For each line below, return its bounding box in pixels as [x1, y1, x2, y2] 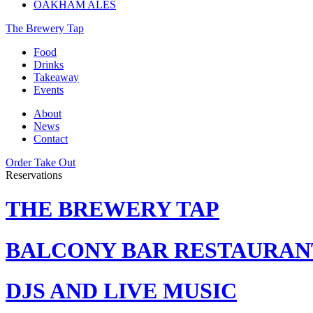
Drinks [34, 59, 64, 71]
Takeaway [34, 71, 79, 83]
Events [34, 84, 64, 96]
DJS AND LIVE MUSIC [6, 278, 237, 304]
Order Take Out [6, 156, 75, 168]
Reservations [6, 169, 62, 181]
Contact [34, 133, 68, 145]
